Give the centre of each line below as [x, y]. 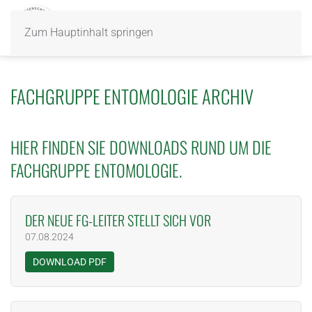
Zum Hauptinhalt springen [89, 32]
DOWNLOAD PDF [70, 262]
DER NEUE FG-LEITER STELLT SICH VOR [118, 220]
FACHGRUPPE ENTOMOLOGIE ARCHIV [132, 96]
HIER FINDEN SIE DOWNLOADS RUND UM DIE [141, 147]
